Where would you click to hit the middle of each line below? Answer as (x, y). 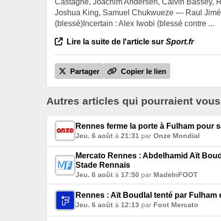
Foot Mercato (176, 205)
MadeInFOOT (176, 175)
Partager (84, 72)
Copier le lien (143, 72)
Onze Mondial (177, 135)
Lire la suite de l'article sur (115, 41)
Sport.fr (180, 41)
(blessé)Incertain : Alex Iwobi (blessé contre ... (134, 23)
